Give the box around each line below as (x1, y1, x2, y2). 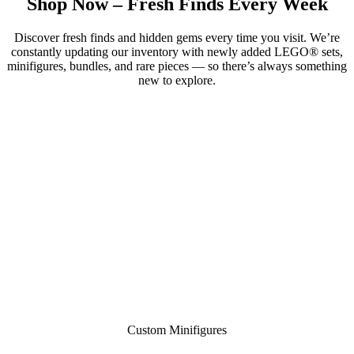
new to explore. (138, 73, 216, 87)
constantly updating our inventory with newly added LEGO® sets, (11, 44, 343, 58)
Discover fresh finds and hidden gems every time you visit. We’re (14, 30, 340, 44)
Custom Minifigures (127, 322, 227, 337)
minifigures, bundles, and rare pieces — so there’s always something (7, 58, 347, 73)
